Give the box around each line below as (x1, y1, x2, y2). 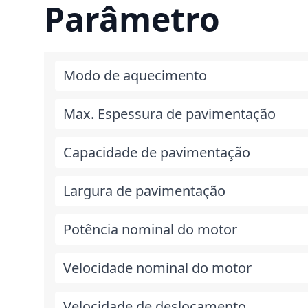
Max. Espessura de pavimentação (63, 104, 276, 123)
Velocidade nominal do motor (63, 258, 252, 277)
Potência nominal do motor (63, 220, 237, 239)
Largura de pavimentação (63, 181, 225, 200)
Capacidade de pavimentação (63, 143, 250, 162)
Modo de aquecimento (63, 66, 207, 85)
